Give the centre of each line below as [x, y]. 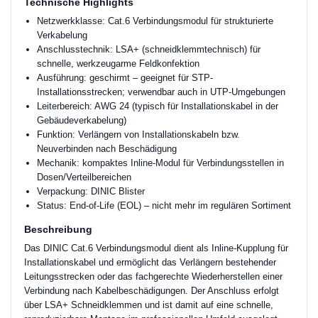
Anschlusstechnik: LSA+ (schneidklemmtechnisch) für [149, 49]
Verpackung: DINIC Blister [91, 191]
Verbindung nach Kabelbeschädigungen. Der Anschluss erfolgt [152, 291]
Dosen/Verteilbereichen [84, 177]
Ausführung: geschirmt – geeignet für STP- [125, 78]
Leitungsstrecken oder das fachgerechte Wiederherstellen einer [153, 276]
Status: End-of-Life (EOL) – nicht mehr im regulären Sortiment [164, 205]
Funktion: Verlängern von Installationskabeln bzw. [138, 135]
